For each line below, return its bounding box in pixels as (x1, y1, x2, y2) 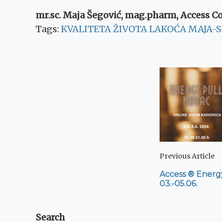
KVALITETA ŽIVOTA (61, 23, 147, 35)
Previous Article (160, 152, 215, 161)
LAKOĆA (149, 23, 186, 35)
